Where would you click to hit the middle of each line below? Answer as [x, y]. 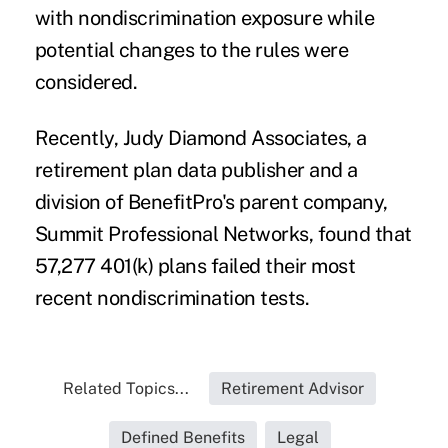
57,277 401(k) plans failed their [173, 266]
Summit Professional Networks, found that [223, 234]
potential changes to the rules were [191, 50]
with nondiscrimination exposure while [204, 18]
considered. [88, 82]
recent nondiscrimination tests [169, 298]
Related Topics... [126, 389]
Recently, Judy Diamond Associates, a [200, 138]
